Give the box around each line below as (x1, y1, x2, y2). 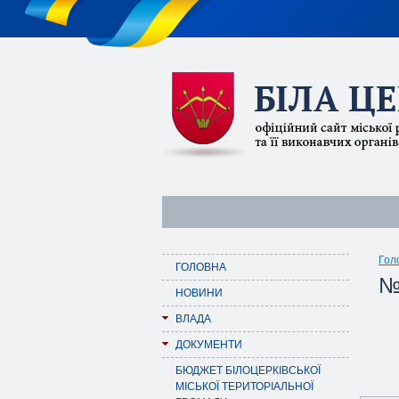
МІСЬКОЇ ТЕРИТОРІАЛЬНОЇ (175, 380, 313, 393)
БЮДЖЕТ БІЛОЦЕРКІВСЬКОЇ (175, 364, 321, 377)
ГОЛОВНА (175, 261, 226, 273)
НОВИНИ (175, 287, 223, 299)
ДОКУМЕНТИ (175, 338, 242, 351)
